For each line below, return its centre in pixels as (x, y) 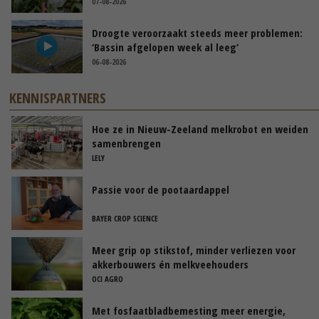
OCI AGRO (108, 278)
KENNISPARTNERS (58, 98)
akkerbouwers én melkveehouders (170, 264)
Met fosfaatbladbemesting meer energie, (189, 310)
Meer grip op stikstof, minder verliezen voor (194, 250)
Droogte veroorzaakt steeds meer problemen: (197, 32)
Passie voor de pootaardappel (161, 189)
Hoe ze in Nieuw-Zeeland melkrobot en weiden (200, 129)
